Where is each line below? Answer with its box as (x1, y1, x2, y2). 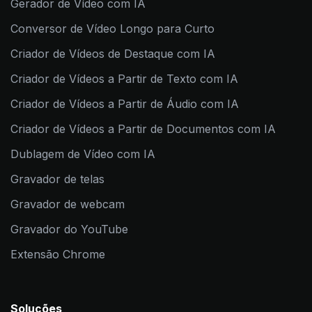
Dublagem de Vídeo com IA (10, 146, 155, 161)
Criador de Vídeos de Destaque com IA (10, 46, 215, 61)
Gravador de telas (10, 171, 104, 186)
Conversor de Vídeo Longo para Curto (10, 21, 214, 36)
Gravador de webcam (10, 196, 125, 211)
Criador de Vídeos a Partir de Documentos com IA (10, 121, 276, 136)
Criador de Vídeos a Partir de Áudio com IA (10, 96, 239, 111)
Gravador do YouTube (10, 221, 128, 236)
